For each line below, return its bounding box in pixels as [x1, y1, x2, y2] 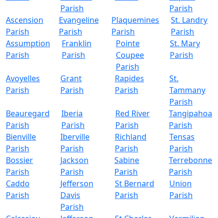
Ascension [6, 15, 43, 25]
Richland [115, 131, 146, 142]
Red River [115, 108, 150, 119]
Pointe [116, 38, 140, 49]
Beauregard [6, 108, 50, 119]
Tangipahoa [169, 108, 212, 119]
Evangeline [58, 15, 99, 25]
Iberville [60, 131, 90, 142]
